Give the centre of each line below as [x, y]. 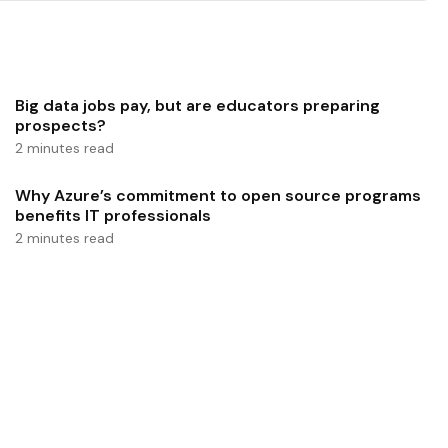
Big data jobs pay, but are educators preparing [197, 105]
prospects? [60, 125]
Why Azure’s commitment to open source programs [217, 196]
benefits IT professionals [112, 216]
